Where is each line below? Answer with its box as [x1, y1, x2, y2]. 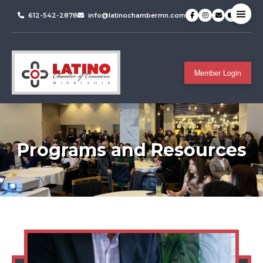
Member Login [194, 67, 242, 78]
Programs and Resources [16, 139, 247, 161]
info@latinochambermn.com [88, 11, 186, 19]
